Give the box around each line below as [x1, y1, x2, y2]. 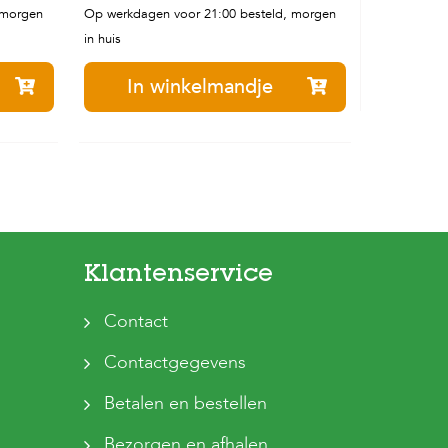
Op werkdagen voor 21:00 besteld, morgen [83, 5, 336, 24]
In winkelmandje [126, 73, 273, 101]
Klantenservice [83, 264, 273, 289]
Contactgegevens [103, 350, 246, 376]
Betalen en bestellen [103, 391, 267, 417]
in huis [83, 30, 121, 49]
